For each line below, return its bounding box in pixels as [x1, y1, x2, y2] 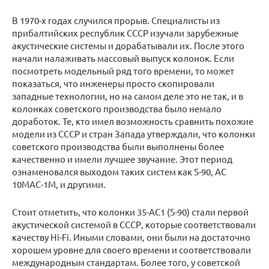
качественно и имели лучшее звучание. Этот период [12, 153, 232, 165]
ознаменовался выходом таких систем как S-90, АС [12, 166, 226, 178]
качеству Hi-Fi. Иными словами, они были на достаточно [12, 231, 250, 243]
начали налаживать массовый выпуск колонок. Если [12, 52, 234, 64]
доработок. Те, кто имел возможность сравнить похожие [12, 115, 253, 127]
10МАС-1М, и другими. [12, 178, 106, 190]
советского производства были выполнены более [12, 141, 224, 153]
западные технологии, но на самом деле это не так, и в [12, 90, 243, 102]
